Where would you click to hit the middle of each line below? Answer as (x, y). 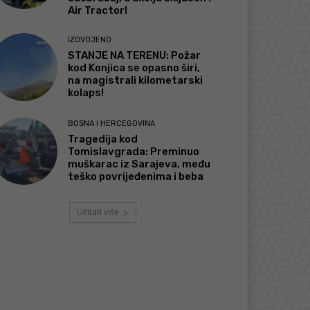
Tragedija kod (103, 139)
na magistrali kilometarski (136, 80)
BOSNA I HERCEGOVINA (112, 123)
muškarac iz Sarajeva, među (139, 164)
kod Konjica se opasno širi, (134, 67)
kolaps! (86, 92)
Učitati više (98, 212)
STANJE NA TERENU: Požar (135, 55)
